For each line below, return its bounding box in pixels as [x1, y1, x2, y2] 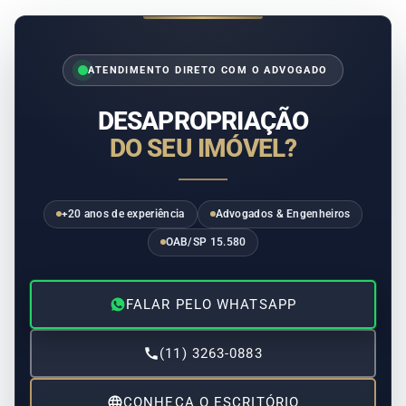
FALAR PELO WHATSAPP [126, 295, 296, 313]
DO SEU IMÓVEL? [109, 132, 297, 163]
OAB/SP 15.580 [165, 235, 246, 248]
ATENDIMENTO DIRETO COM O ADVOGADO [88, 63, 328, 76]
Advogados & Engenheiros [215, 207, 351, 220]
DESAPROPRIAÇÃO [97, 105, 309, 136]
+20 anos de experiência [61, 207, 185, 220]
